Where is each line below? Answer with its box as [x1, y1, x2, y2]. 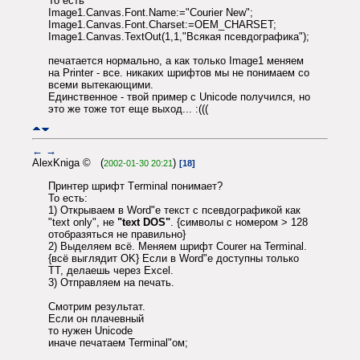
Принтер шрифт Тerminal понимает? [48, 179, 223, 192]
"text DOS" [117, 215, 170, 228]
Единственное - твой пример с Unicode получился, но [48, 90, 310, 103]
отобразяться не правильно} [48, 227, 186, 240]
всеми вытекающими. [48, 78, 153, 91]
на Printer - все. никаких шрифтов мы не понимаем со [48, 66, 309, 79]
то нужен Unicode [48, 324, 133, 337]
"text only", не [48, 215, 117, 228]
